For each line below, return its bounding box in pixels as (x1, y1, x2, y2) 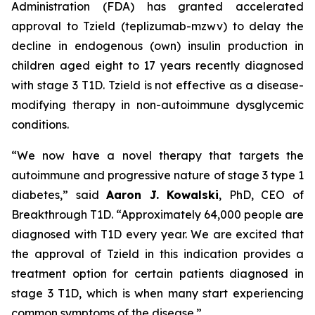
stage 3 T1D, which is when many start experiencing (11, 286, 304, 300)
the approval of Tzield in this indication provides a (11, 247, 304, 261)
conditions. (11, 117, 69, 131)
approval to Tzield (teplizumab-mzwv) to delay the (11, 19, 304, 33)
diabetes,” (11, 188, 76, 202)
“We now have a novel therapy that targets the (11, 148, 304, 162)
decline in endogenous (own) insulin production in (11, 39, 304, 53)
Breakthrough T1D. (11, 207, 113, 221)
